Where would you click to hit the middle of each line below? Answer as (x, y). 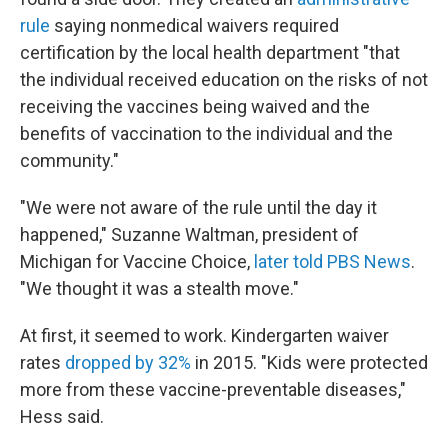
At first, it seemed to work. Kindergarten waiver (204, 335)
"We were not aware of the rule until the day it (198, 207)
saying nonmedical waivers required (194, 25)
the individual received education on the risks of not (224, 79)
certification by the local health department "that (210, 52)
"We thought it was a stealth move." (159, 288)
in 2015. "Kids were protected (309, 362)
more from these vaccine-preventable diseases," (213, 389)
